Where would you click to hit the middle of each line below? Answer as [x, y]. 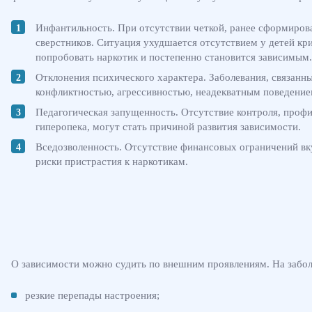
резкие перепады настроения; [92, 295]
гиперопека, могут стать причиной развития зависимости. [168, 126]
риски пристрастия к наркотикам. [112, 161]
